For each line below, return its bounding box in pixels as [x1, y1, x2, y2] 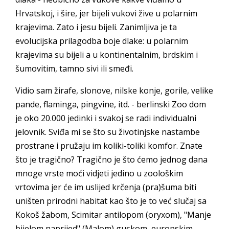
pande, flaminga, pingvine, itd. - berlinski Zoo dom [15, 98, 206, 110]
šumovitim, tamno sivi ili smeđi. [15, 62, 133, 74]
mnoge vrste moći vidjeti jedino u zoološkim [15, 167, 183, 179]
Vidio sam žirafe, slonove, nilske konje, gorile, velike [15, 84, 213, 96]
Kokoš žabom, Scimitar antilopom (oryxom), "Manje [15, 209, 211, 220]
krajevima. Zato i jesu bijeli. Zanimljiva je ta [15, 21, 177, 33]
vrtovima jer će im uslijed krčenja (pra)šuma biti [15, 181, 196, 193]
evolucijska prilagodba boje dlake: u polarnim [15, 35, 188, 47]
